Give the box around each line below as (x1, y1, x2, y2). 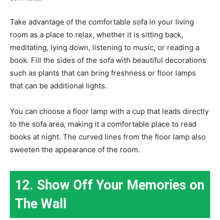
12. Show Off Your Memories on (15, 177, 204, 193)
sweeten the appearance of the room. (10, 145, 140, 155)
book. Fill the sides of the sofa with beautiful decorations (10, 55, 206, 65)
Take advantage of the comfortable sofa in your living (10, 17, 194, 27)
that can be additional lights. (10, 81, 107, 91)
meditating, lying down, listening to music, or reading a (10, 43, 199, 53)
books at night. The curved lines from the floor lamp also (10, 132, 206, 142)
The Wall (15, 196, 66, 212)
